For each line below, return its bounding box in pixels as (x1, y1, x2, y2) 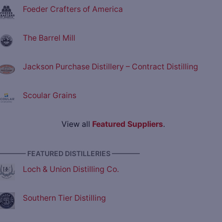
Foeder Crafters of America (23, 4, 123, 14)
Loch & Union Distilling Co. (23, 165, 119, 174)
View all (61, 119, 92, 129)
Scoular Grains (23, 91, 76, 101)
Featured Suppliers (92, 119, 163, 129)
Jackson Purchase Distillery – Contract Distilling (23, 62, 198, 72)
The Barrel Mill (23, 33, 75, 43)
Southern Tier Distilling (23, 193, 106, 203)
